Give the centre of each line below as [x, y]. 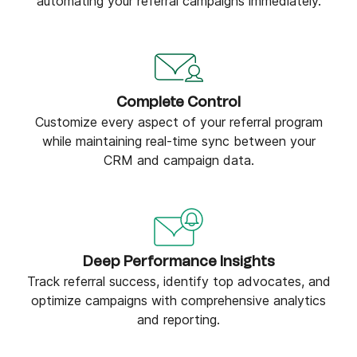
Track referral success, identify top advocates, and [178, 281]
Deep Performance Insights [178, 262]
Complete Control [178, 103]
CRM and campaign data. [178, 160]
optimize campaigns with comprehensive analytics [178, 300]
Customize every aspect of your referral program [178, 122]
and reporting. [178, 320]
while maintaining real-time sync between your [178, 141]
